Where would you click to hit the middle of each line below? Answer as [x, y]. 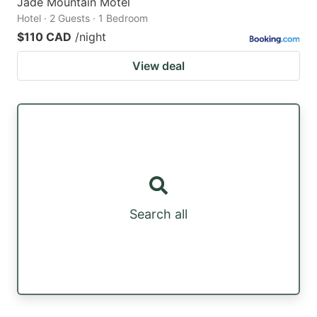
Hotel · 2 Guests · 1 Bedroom [82, 18]
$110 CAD [44, 37]
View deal [158, 66]
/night [91, 37]
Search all [158, 214]
